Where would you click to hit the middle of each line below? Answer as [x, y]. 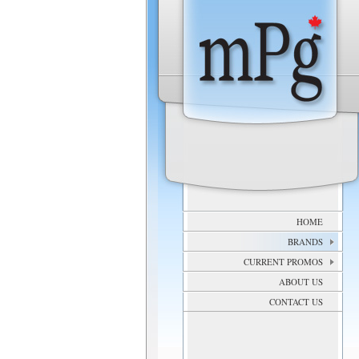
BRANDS [305, 242]
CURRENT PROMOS [283, 262]
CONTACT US [296, 302]
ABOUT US [301, 282]
